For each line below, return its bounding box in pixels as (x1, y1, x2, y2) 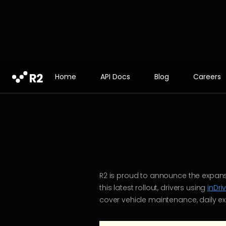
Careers (193, 72, 221, 82)
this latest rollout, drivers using (99, 183, 208, 193)
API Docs (100, 72, 130, 82)
